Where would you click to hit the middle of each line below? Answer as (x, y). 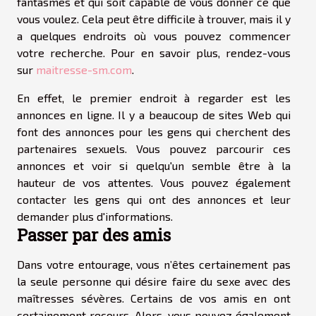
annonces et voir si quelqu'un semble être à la (154, 165)
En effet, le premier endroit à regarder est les (154, 97)
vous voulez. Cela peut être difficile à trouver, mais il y (154, 18)
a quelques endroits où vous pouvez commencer (154, 35)
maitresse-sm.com (84, 69)
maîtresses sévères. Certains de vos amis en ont (154, 298)
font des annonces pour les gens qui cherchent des (154, 131)
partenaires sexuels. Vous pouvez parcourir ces (154, 148)
